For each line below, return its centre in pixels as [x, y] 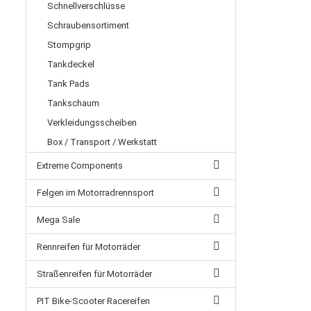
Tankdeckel [71, 64]
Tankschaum [73, 103]
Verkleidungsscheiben [92, 123]
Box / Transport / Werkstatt [102, 142]
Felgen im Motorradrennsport [95, 193]
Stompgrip [69, 45]
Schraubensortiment [88, 25]
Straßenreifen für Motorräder [94, 274]
